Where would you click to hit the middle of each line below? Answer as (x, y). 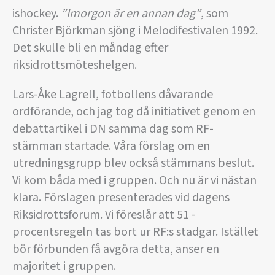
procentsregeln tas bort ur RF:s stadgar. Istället (135, 232)
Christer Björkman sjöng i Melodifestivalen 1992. (135, 31)
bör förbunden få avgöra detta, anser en (116, 250)
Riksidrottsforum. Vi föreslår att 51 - (104, 215)
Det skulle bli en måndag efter (90, 48)
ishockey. (35, 14)
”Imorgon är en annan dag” (130, 14)
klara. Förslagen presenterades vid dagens (121, 198)
